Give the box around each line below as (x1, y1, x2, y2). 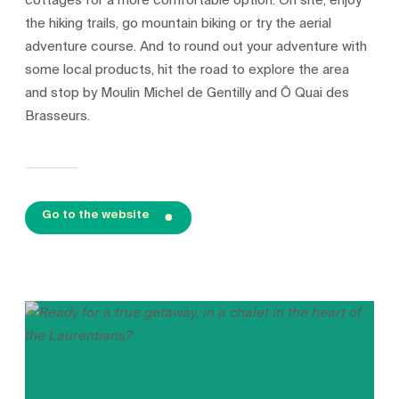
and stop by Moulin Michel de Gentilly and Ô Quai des (25, 82, 350, 104)
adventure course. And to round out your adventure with (25, 36, 368, 58)
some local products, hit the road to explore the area (25, 59, 350, 81)
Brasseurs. (25, 105, 91, 127)
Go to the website (41, 204, 150, 224)
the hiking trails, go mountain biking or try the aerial (25, 12, 332, 35)
